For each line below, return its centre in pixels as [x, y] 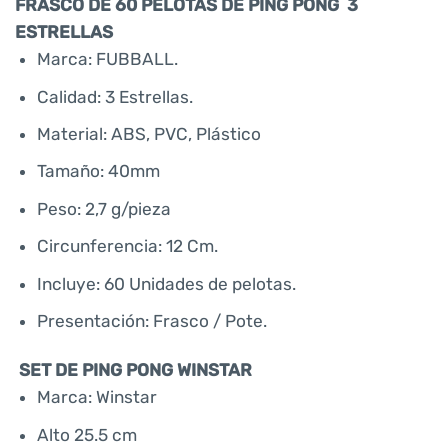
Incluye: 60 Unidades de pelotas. [167, 283]
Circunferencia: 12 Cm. [128, 246]
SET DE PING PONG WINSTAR [135, 370]
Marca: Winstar [97, 397]
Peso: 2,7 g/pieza [104, 208]
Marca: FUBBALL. [108, 59]
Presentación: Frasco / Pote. [152, 320]
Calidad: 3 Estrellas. [115, 96]
